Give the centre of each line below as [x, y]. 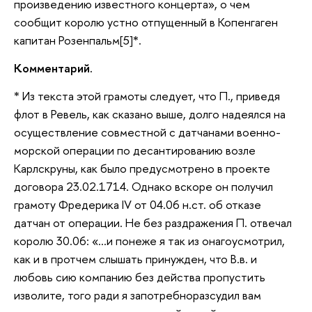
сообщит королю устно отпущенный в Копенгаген [146, 22]
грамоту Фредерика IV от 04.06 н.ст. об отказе [138, 204]
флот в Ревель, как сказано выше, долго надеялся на [150, 114]
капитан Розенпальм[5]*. [78, 40]
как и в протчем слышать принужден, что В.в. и [135, 258]
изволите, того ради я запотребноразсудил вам [138, 295]
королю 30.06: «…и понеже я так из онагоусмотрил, [149, 240]
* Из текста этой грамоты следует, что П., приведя [147, 95]
